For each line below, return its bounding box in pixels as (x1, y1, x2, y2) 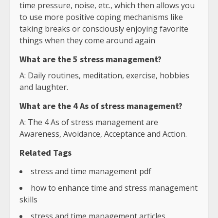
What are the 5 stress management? (19, 54, 162, 65)
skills (19, 194, 37, 205)
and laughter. (19, 82, 68, 93)
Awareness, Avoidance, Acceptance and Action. (19, 128, 187, 140)
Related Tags (19, 147, 72, 159)
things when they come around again (19, 35, 155, 46)
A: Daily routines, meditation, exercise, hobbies (19, 70, 189, 81)
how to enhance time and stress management (31, 182, 198, 194)
